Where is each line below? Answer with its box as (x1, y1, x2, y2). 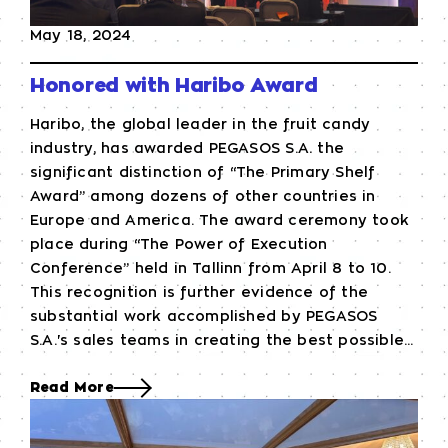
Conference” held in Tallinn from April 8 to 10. (30, 262, 391, 276)
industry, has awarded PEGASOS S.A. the (30, 142, 344, 156)
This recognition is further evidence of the (30, 286, 369, 300)
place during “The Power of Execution (30, 238, 328, 252)
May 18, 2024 (30, 29, 132, 43)
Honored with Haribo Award (30, 76, 318, 96)
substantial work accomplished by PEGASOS (30, 310, 378, 324)
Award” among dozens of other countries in (30, 190, 376, 204)
